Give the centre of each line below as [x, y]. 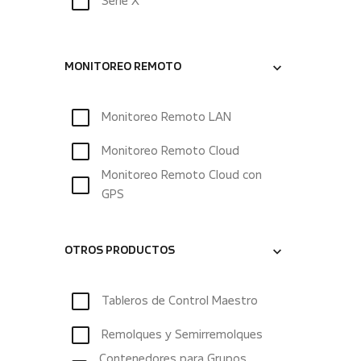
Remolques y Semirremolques [182, 335]
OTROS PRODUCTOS [120, 251]
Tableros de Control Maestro [180, 301]
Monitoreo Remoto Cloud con [181, 176]
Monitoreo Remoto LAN [166, 118]
